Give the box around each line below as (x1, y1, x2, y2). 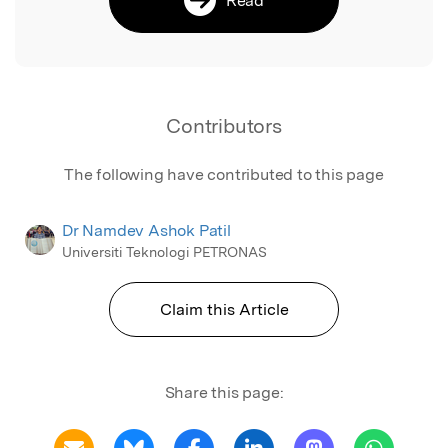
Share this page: (164, 382, 284, 402)
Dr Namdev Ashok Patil (62, 220, 231, 240)
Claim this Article (159, 299, 289, 319)
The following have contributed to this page (64, 164, 384, 184)
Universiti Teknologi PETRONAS (62, 243, 267, 260)
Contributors (166, 113, 282, 138)
